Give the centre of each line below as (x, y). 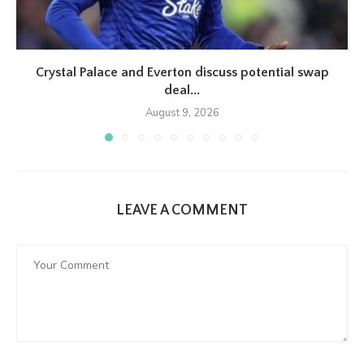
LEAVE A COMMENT (182, 210)
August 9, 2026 (182, 113)
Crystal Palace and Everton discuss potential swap (182, 72)
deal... (182, 90)
